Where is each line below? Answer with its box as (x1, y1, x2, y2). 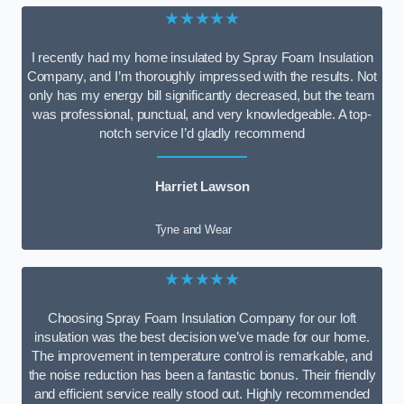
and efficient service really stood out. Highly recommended (33, 386, 371, 401)
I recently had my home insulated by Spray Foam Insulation (31, 50, 373, 65)
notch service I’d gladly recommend (99, 125, 305, 141)
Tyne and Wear (154, 223, 232, 237)
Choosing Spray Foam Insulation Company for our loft (47, 310, 357, 326)
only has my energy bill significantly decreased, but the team (29, 87, 375, 103)
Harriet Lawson (154, 179, 250, 194)
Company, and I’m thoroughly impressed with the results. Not (26, 69, 378, 84)
